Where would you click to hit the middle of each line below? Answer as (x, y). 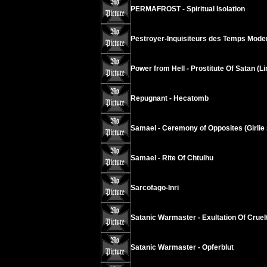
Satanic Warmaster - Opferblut (182, 247)
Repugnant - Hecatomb (169, 98)
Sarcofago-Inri (154, 188)
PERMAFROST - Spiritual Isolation (187, 9)
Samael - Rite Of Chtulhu (172, 158)
